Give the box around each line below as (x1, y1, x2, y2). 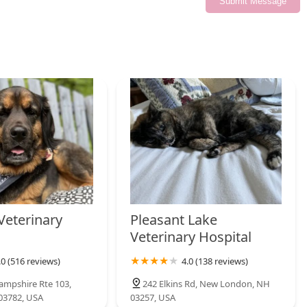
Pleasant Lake (130, 210, 218, 230)
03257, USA (130, 291, 176, 304)
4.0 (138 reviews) (182, 255, 249, 268)
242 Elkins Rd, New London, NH (143, 278, 271, 291)
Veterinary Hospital (130, 228, 252, 247)
